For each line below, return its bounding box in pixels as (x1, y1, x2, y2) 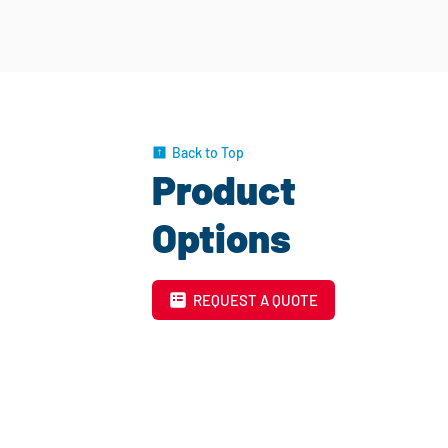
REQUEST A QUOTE (193, 291, 319, 309)
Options (151, 213, 291, 261)
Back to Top (171, 143, 244, 161)
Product (151, 165, 296, 213)
